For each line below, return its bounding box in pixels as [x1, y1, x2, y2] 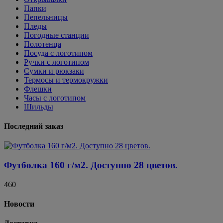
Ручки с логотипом [24, 57, 89, 66]
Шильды [24, 102, 53, 111]
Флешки [24, 84, 52, 93]
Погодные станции [24, 30, 89, 39]
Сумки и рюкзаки [24, 66, 84, 75]
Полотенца [24, 39, 61, 48]
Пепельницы [24, 12, 68, 21]
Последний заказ [4, 121, 63, 130]
